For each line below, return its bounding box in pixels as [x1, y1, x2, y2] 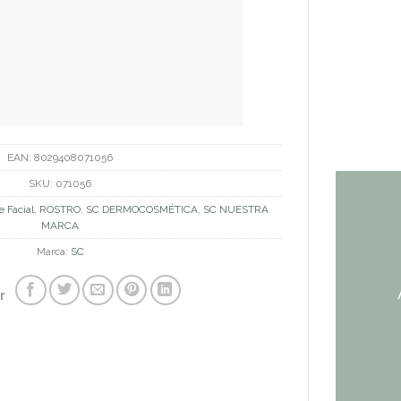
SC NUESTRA [203, 203, 269, 217]
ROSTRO [39, 203, 81, 217]
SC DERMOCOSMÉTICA [86, 203, 199, 217]
